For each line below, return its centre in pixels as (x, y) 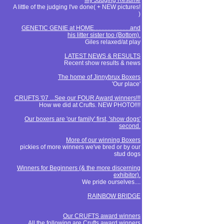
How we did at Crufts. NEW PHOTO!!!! (90, 105)
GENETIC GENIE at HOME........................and (81, 28)
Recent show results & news (102, 63)
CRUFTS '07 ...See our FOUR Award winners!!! (77, 98)
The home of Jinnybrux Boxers (99, 77)
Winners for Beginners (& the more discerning (79, 168)
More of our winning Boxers (103, 140)
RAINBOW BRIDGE (114, 196)
